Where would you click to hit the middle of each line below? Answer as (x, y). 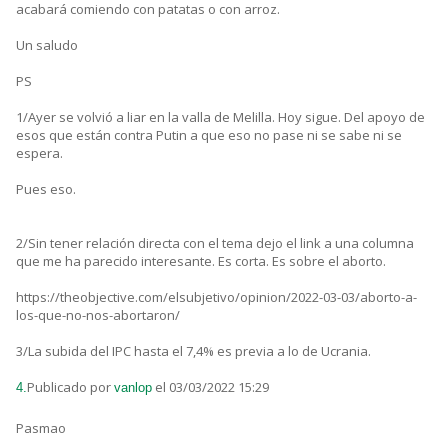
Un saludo (47, 45)
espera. (39, 153)
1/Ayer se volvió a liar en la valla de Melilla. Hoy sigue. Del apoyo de (220, 117)
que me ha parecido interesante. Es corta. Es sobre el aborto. (201, 261)
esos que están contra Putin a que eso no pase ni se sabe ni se (209, 135)
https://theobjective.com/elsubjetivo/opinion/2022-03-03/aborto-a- (216, 297)
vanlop (133, 388)
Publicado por (70, 387)
